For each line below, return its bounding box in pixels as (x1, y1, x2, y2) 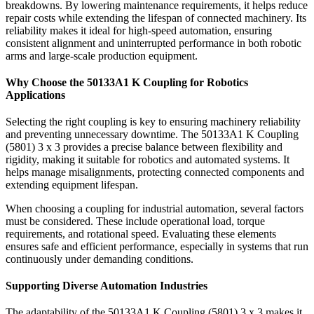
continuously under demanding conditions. (6, 253, 193, 266)
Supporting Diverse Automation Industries (6, 280, 207, 292)
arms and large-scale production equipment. (6, 50, 198, 62)
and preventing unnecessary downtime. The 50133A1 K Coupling (6, 128, 299, 141)
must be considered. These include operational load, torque (6, 215, 265, 228)
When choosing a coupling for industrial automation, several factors (6, 203, 303, 215)
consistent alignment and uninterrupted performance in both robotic (6, 37, 301, 50)
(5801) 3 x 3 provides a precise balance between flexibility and (6, 141, 282, 153)
